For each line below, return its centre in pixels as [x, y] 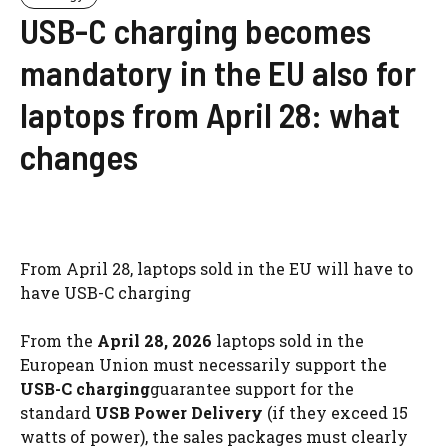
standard [57, 412]
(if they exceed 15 [335, 412]
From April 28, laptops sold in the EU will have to [216, 268]
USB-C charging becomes [195, 29]
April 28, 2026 [154, 340]
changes [79, 155]
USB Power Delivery [179, 412]
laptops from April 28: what [210, 113]
